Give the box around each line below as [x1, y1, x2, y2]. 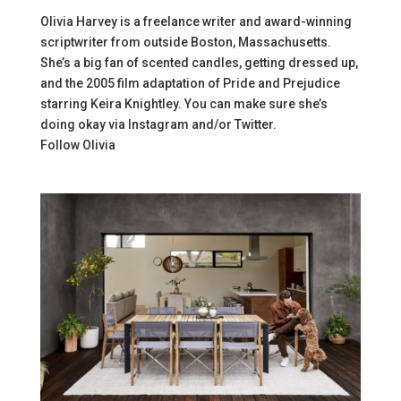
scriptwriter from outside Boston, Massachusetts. [39, 34, 331, 49]
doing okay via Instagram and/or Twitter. [39, 116, 277, 132]
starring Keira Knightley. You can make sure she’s [39, 96, 328, 111]
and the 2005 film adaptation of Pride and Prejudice [39, 75, 340, 90]
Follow [39, 137, 82, 152]
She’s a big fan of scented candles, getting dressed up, [39, 55, 358, 70]
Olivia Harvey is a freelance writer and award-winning [39, 13, 352, 29]
